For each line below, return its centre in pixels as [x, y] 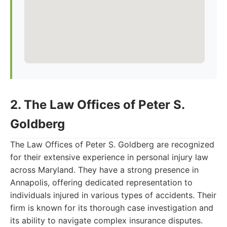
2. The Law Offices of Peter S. [98, 105]
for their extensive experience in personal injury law [109, 157]
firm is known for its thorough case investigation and [112, 208]
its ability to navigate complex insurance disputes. [106, 220]
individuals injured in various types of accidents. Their [113, 195]
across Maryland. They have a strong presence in [104, 170]
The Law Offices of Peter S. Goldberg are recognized [112, 144]
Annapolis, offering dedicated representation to [101, 182]
